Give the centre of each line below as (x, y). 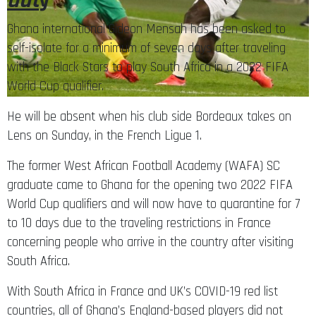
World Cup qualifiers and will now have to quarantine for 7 (153, 204)
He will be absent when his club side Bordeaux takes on (149, 116)
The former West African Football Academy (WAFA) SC (144, 166)
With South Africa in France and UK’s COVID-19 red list (142, 291)
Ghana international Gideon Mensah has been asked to (146, 29)
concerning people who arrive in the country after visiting (150, 242)
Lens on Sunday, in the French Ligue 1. (104, 135)
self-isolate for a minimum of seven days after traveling (146, 48)
